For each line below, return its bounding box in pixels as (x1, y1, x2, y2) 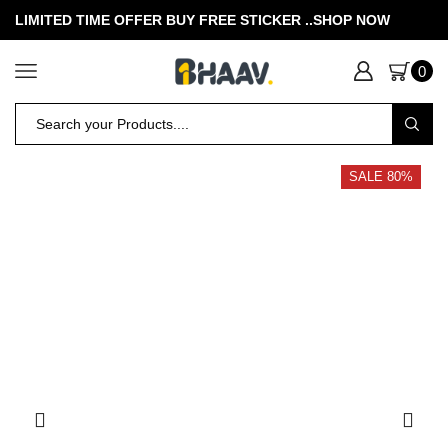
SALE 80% (349, 169, 413, 185)
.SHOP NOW (309, 12, 390, 28)
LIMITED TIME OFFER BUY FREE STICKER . (15, 12, 309, 28)
